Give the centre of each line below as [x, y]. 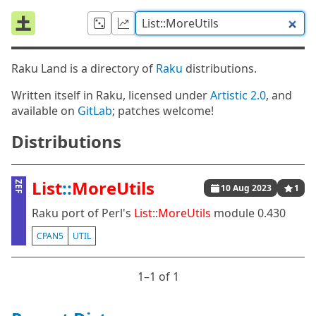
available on [44, 111]
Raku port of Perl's [83, 213]
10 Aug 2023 [246, 188]
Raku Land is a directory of [84, 68]
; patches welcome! [163, 111]
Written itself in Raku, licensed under [111, 95]
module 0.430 [248, 213]
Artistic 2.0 [238, 95]
